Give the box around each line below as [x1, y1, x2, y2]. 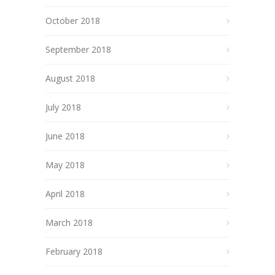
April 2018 [45, 188, 85, 199]
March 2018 [45, 217, 93, 228]
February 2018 [45, 246, 103, 257]
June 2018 [45, 130, 85, 142]
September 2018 [45, 44, 111, 55]
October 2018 [45, 15, 100, 26]
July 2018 [45, 101, 81, 113]
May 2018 [45, 159, 85, 171]
